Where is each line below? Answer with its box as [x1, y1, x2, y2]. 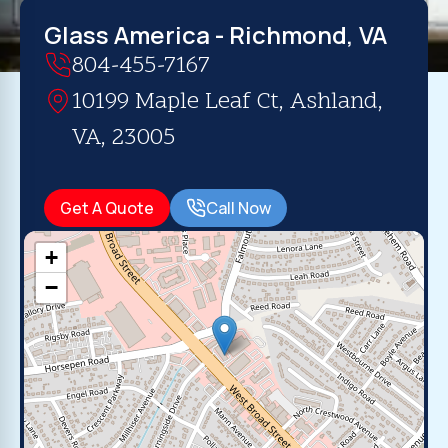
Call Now [206, 197, 271, 219]
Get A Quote [60, 197, 154, 219]
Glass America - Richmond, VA [44, 18, 387, 51]
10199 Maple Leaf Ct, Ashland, [72, 86, 383, 119]
